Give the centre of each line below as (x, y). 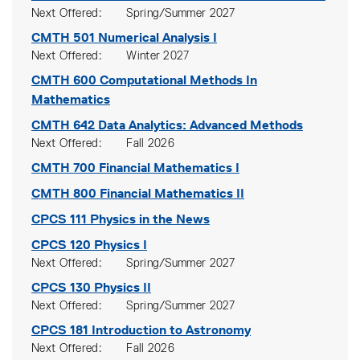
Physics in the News (150, 219)
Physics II (123, 287)
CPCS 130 (61, 287)
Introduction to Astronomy (171, 330)
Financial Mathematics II (172, 193)
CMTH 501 (63, 37)
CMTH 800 (64, 193)
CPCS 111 (59, 219)
